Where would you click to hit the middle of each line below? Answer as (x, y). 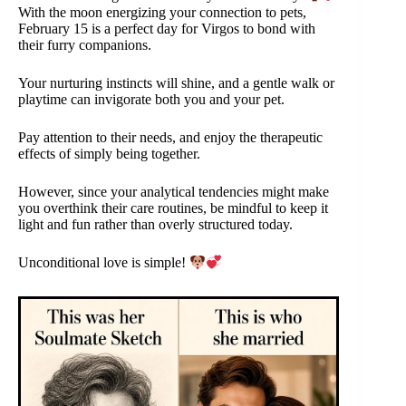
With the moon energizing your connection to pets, (162, 12)
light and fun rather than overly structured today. (155, 224)
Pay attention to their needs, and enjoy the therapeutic (170, 137)
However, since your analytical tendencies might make (174, 191)
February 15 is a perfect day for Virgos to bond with (167, 28)
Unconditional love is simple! (104, 263)
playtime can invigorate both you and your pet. (151, 99)
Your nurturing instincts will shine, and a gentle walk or (176, 82)
